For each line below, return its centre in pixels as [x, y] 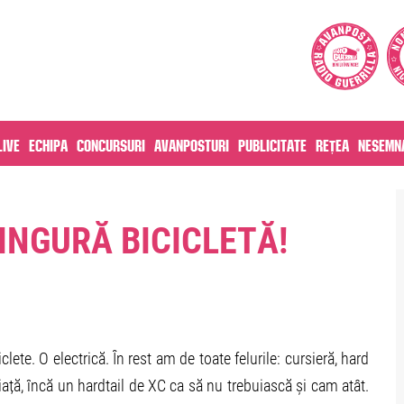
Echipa [48, 143]
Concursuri [111, 143]
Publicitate [272, 143]
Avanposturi [192, 143]
